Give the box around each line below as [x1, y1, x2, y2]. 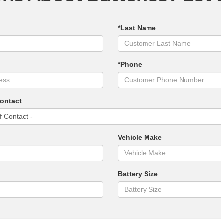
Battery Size [117, 170, 158, 178]
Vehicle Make [117, 133, 162, 142]
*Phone [117, 60, 142, 69]
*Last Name [117, 24, 156, 32]
